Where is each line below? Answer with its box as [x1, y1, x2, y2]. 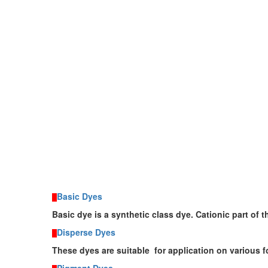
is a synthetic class [92, 208, 176, 221]
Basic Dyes [57, 190, 102, 203]
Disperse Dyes [57, 226, 115, 239]
